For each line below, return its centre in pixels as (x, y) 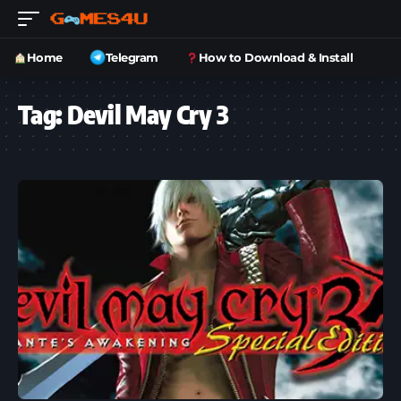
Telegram (132, 57)
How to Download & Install (276, 57)
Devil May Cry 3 (148, 114)
